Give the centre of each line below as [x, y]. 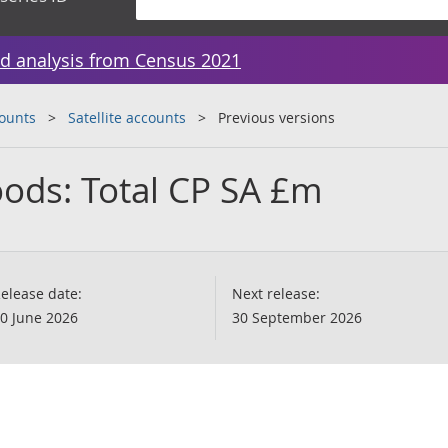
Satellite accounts [127, 117]
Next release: [276, 293]
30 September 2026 [297, 317]
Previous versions [276, 117]
